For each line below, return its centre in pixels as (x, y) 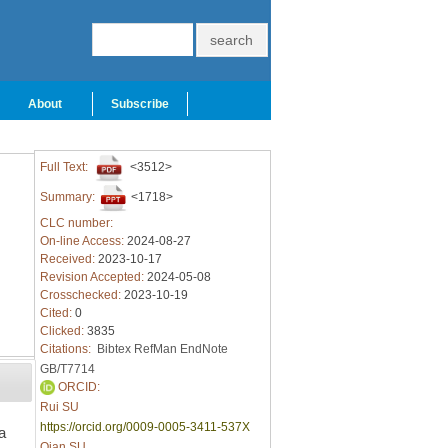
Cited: (57, 313)
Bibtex (113, 349)
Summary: (68, 197)
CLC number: (77, 223)
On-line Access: (83, 241)
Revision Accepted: (93, 277)
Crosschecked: (81, 295)
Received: (68, 259)
